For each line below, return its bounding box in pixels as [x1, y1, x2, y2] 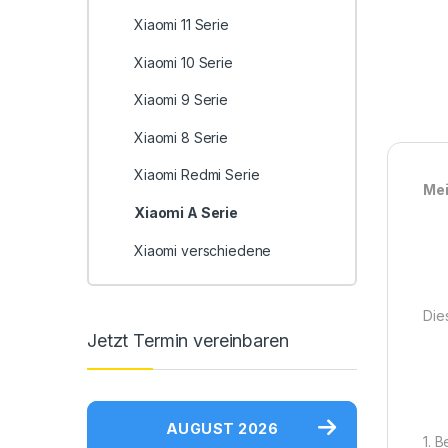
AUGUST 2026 [165, 419, 279, 437]
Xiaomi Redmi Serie [133, 166, 260, 184]
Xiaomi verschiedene [133, 241, 272, 259]
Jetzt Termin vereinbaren [87, 329, 289, 351]
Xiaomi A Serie [133, 204, 239, 222]
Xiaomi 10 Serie [133, 53, 233, 71]
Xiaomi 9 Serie [133, 91, 229, 109]
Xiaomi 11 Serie [133, 16, 229, 34]
